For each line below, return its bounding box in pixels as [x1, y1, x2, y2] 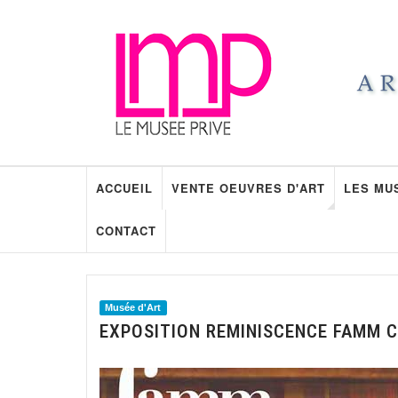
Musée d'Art [105, 302, 162, 313]
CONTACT [95, 222, 156, 239]
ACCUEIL [95, 179, 153, 196]
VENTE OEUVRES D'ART [171, 179, 325, 196]
